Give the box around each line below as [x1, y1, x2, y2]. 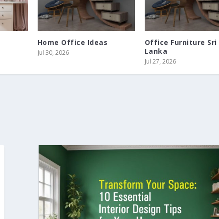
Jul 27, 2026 [144, 57, 176, 66]
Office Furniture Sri [144, 38, 217, 47]
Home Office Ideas [37, 38, 108, 47]
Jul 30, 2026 [37, 48, 69, 57]
